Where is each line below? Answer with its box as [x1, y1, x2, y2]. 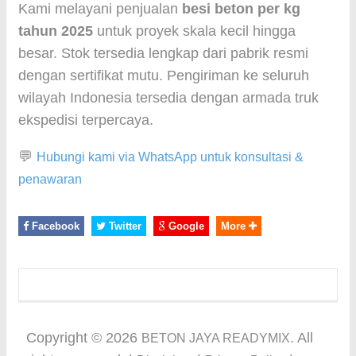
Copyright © [26, 330, 106, 346]
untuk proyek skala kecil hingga [93, 23, 296, 39]
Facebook [29, 220, 79, 232]
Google [165, 220, 204, 232]
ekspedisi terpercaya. [18, 112, 153, 128]
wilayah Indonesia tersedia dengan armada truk [18, 90, 319, 106]
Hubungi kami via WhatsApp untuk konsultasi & [37, 150, 304, 164]
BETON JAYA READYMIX [141, 331, 290, 345]
